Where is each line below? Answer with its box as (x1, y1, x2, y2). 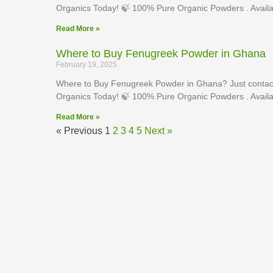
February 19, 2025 (56, 60, 117, 69)
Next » (144, 126, 172, 136)
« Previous (56, 126, 102, 136)
